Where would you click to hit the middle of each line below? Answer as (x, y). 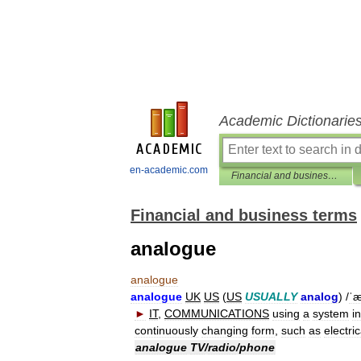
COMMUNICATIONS (217, 313)
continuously (166, 330)
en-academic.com (169, 170)
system (331, 313)
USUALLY (271, 297)
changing (225, 330)
